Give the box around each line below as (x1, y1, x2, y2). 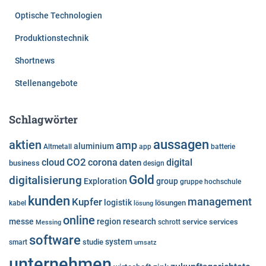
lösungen (155, 198, 186, 207)
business (9, 158, 40, 167)
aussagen (153, 136, 209, 152)
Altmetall (43, 142, 72, 151)
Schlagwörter (9, 112, 78, 126)
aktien (9, 138, 42, 152)
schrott (158, 217, 180, 226)
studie (83, 237, 103, 246)
